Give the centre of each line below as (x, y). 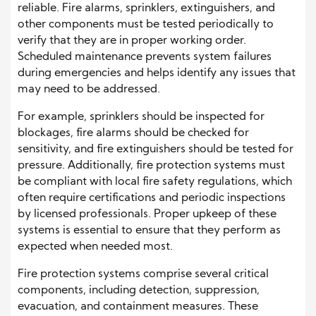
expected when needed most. (95, 247)
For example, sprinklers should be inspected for (141, 117)
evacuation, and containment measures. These (138, 307)
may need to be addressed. (89, 90)
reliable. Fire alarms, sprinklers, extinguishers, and (146, 8)
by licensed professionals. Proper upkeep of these (147, 214)
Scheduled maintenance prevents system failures (145, 57)
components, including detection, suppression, (139, 291)
